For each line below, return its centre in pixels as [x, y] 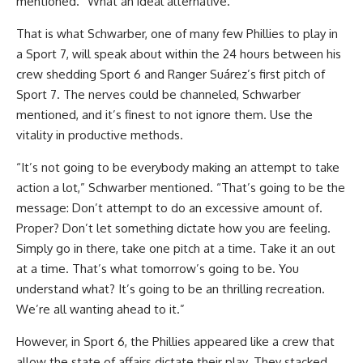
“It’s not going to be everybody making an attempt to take [178, 167]
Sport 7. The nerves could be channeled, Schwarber [158, 94]
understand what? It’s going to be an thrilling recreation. [171, 289]
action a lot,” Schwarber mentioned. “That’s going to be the [181, 188]
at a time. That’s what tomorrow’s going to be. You [158, 269]
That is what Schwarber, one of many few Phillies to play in [177, 34]
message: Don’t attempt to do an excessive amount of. [169, 208]
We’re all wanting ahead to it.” [100, 309]
